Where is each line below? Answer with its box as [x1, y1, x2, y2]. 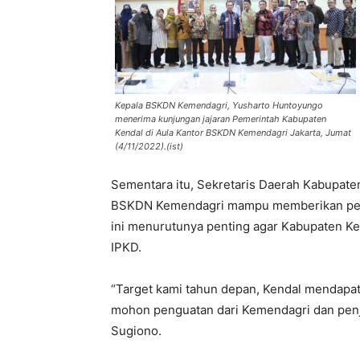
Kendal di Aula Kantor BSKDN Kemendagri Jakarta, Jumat [115, 127, 351, 139]
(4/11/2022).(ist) [115, 141, 183, 153]
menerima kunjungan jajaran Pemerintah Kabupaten [115, 113, 326, 125]
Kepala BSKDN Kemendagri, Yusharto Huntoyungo [115, 100, 323, 112]
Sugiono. [111, 323, 162, 339]
